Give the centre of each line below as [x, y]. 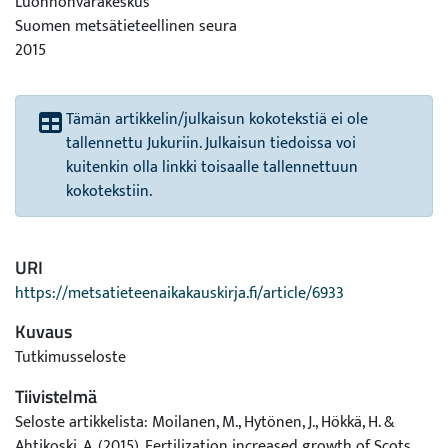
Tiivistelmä [56, 396]
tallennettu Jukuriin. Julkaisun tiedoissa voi [211, 143]
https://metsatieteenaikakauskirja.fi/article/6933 [179, 293]
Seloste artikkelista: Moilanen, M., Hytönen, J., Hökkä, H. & [205, 422]
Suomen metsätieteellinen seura [126, 26]
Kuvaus [43, 331]
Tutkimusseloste [70, 357]
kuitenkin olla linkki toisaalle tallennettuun [212, 167]
